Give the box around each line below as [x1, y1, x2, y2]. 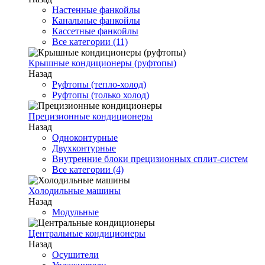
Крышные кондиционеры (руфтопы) [28, 58, 176, 68]
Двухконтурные [52, 143, 116, 153]
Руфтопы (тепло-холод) [52, 79, 146, 89]
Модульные [52, 207, 99, 217]
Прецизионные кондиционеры [28, 111, 153, 121]
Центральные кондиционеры [28, 228, 146, 238]
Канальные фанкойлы [52, 15, 140, 25]
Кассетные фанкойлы [52, 26, 138, 36]
